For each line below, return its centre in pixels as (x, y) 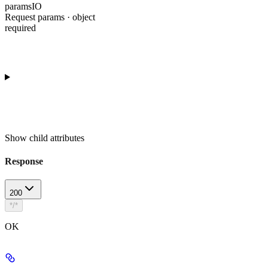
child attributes (57, 138)
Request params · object (50, 17)
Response (24, 161)
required (20, 28)
